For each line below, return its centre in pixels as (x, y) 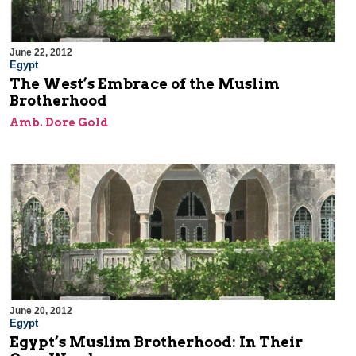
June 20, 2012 (41, 311)
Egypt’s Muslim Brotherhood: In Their (156, 342)
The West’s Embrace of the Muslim (145, 84)
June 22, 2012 (41, 53)
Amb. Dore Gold (59, 123)
